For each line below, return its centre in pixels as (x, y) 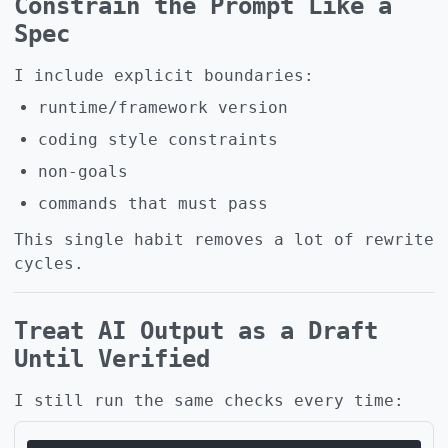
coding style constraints (158, 139)
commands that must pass (153, 203)
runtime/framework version (163, 107)
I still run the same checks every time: (209, 400)
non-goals (83, 171)
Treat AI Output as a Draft (196, 330)
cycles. (49, 263)
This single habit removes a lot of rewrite (224, 239)
